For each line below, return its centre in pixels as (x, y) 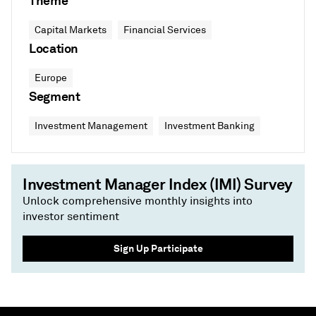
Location (54, 48)
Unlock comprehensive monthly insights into (138, 201)
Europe (51, 78)
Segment (55, 96)
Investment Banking (209, 126)
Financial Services (165, 30)
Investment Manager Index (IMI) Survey (158, 184)
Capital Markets (71, 30)
